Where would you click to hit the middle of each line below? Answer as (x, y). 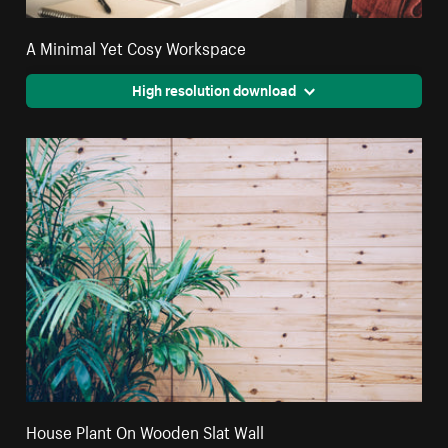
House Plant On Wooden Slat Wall (145, 429)
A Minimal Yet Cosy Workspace (136, 45)
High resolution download (213, 88)
